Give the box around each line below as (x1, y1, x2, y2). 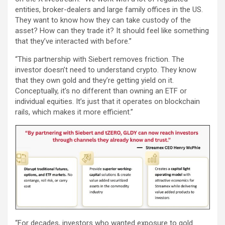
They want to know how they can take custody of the (15, 15, 191, 25)
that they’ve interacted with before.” (15, 36, 132, 46)
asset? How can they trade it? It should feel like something (15, 26, 209, 35)
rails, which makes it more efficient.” (15, 107, 133, 117)
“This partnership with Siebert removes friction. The (15, 54, 184, 64)
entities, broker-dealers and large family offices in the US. (15, 5, 203, 14)
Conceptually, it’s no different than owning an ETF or (15, 86, 187, 95)
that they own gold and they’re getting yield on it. (15, 75, 174, 85)
